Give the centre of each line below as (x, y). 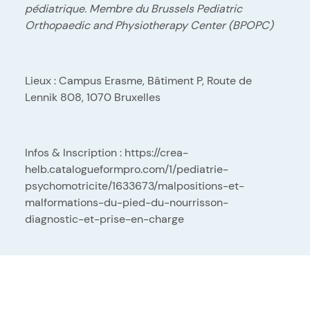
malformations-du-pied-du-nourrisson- (127, 202)
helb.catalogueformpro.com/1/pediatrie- (127, 169)
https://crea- (156, 152)
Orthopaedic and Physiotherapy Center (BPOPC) (149, 25)
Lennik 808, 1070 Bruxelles (93, 97)
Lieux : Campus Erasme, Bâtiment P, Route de (138, 80)
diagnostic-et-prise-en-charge (104, 219)
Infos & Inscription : (75, 152)
